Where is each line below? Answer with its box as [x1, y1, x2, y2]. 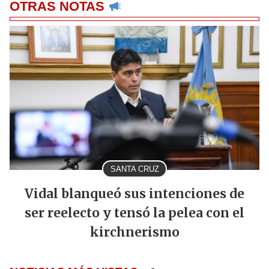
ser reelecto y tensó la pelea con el [25, 205, 244, 222]
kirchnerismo [89, 225, 180, 241]
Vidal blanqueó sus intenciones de [25, 186, 244, 202]
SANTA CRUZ [110, 165, 159, 174]
